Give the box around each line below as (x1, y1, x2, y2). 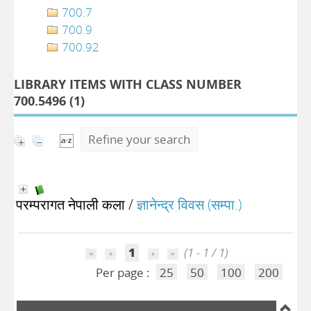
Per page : (95, 264, 153, 280)
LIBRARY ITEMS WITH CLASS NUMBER (14, 76, 242, 92)
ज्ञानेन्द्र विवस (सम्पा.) (137, 194, 242, 214)
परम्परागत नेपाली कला (16, 194, 125, 214)
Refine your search (88, 131, 190, 147)
